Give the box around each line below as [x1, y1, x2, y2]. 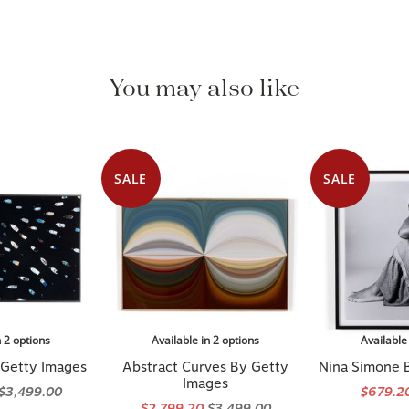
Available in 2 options [152, 315, 260, 330]
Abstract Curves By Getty [122, 341, 289, 358]
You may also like [109, 58, 300, 86]
